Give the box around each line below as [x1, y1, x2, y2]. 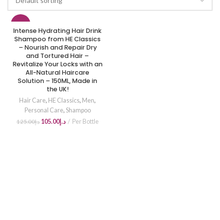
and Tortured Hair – [26, 52, 89, 60]
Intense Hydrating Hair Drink [13, 27, 102, 35]
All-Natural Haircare [26, 68, 89, 77]
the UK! [46, 85, 69, 93]
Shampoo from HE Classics [14, 35, 101, 43]
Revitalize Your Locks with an [12, 60, 103, 68]
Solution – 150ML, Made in [18, 77, 97, 85]
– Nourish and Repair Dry [18, 43, 97, 52]
